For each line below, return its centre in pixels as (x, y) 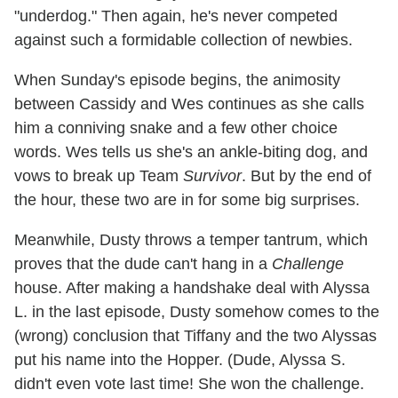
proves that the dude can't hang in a (143, 264)
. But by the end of (306, 176)
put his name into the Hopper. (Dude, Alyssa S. (180, 360)
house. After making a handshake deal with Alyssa (192, 288)
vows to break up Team (99, 176)
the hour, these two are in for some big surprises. (187, 200)
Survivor (212, 176)
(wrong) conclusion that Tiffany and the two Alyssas (195, 336)
